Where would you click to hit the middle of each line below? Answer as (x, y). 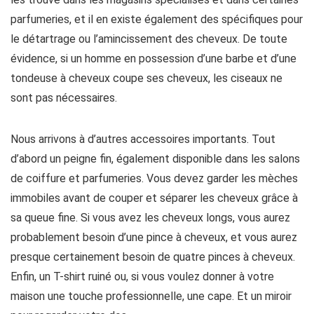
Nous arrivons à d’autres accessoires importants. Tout (143, 139)
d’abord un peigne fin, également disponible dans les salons (155, 159)
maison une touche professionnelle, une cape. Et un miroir (151, 296)
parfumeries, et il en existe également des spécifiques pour (157, 19)
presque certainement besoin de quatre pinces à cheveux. (153, 257)
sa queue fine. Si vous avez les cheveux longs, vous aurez (150, 218)
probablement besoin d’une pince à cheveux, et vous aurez (154, 237)
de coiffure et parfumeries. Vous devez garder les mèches (154, 178)
